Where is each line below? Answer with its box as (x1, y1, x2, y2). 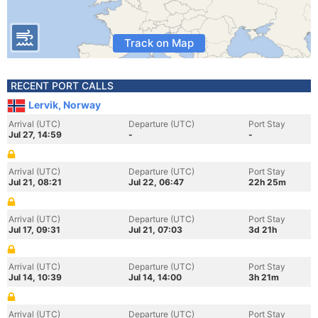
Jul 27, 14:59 (9, 129, 62, 140)
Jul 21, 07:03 (128, 224, 182, 235)
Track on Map (124, 36, 194, 50)
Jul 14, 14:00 (128, 272, 182, 283)
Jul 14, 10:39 (9, 272, 62, 283)
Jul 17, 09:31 (9, 224, 60, 235)
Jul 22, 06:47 (128, 177, 184, 187)
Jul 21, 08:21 (9, 177, 62, 187)
